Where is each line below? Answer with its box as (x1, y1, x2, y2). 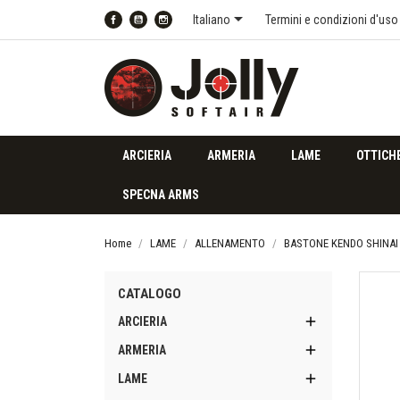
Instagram (172, 23, 223, 37)
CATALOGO (118, 286, 181, 302)
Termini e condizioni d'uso (265, 12, 398, 27)
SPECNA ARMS (122, 187, 199, 202)
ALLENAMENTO (195, 237, 265, 250)
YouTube (147, 23, 191, 37)
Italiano (193, 12, 230, 27)
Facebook (122, 23, 172, 37)
